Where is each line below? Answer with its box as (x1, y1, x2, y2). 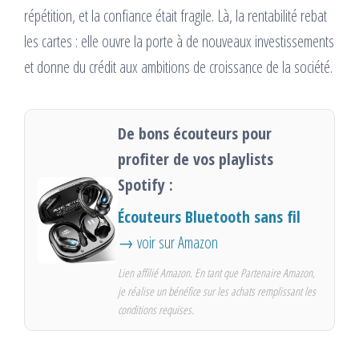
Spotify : (118, 174, 173, 196)
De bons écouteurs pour (118, 123, 272, 145)
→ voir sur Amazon (118, 232, 218, 254)
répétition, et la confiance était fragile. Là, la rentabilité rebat (24, 5, 327, 27)
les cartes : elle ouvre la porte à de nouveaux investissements (24, 30, 334, 53)
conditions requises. (118, 302, 194, 318)
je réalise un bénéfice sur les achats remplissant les (118, 284, 316, 300)
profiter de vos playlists (118, 148, 273, 171)
